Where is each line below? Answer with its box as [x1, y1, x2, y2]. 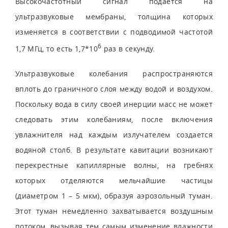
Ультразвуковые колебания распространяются [15, 68, 213, 78]
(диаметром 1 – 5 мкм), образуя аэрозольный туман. [15, 190, 213, 201]
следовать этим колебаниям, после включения [15, 114, 213, 124]
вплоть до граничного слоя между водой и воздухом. [15, 83, 213, 94]
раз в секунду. [101, 43, 155, 53]
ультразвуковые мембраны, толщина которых [15, 12, 213, 21]
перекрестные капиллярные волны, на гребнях [15, 160, 213, 170]
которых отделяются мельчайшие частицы [15, 175, 213, 185]
